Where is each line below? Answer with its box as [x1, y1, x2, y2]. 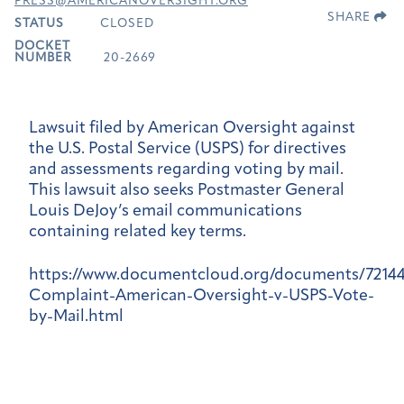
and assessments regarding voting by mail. [29, 161, 344, 179]
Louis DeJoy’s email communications [29, 202, 302, 220]
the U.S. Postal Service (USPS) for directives [29, 140, 346, 158]
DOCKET [14, 40, 70, 52]
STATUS [14, 17, 64, 30]
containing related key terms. [29, 223, 246, 241]
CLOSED [100, 17, 155, 30]
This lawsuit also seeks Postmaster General [29, 181, 344, 199]
